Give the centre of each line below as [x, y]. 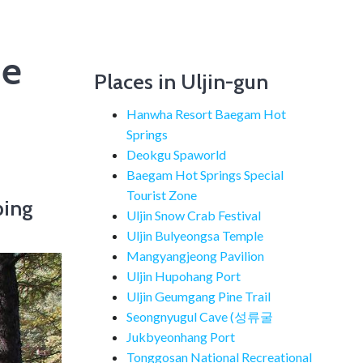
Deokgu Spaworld [176, 154]
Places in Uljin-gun [181, 82]
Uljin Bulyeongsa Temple [195, 235]
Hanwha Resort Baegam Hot [206, 114]
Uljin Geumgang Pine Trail [199, 296]
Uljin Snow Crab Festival [194, 215]
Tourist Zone [162, 195]
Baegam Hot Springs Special [205, 175]
